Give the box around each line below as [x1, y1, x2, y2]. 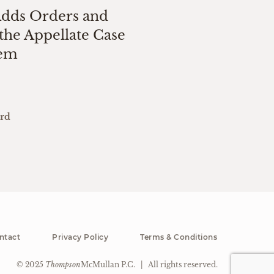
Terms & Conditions [140, 232, 217, 242]
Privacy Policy [52, 232, 108, 242]
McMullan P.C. [81, 259, 135, 269]
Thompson [45, 259, 81, 269]
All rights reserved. [146, 259, 218, 269]
